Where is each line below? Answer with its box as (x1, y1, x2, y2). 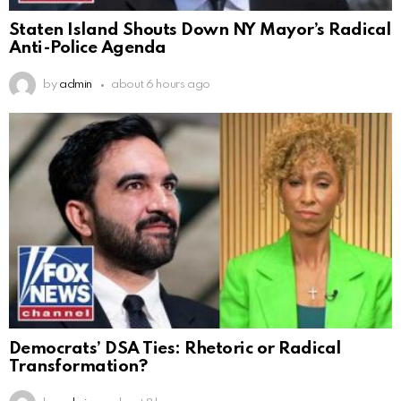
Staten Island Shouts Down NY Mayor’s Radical (9, 21, 391, 39)
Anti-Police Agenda (9, 39, 166, 57)
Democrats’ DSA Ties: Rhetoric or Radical (9, 340, 341, 358)
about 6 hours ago (111, 79, 211, 91)
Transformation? (9, 358, 148, 376)
